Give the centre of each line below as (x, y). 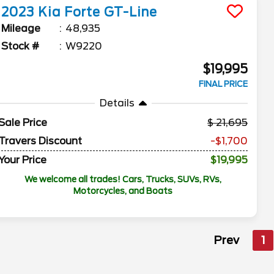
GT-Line (131, 12)
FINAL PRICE (224, 84)
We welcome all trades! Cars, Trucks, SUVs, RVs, (123, 179)
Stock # (20, 46)
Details (117, 103)
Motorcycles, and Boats (123, 191)
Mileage (21, 28)
